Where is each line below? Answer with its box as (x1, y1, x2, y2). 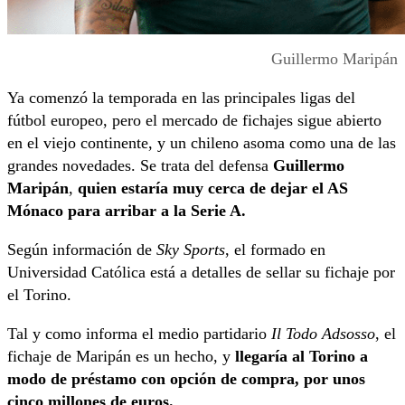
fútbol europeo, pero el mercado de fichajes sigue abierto (7, 110, 381, 129)
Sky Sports (156, 240, 225, 259)
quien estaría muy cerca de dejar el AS (78, 178, 348, 197)
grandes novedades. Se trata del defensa (7, 155, 273, 174)
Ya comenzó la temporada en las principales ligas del (7, 88, 355, 107)
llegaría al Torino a (235, 346, 368, 365)
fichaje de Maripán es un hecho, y (7, 346, 235, 365)
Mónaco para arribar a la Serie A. (7, 201, 246, 220)
